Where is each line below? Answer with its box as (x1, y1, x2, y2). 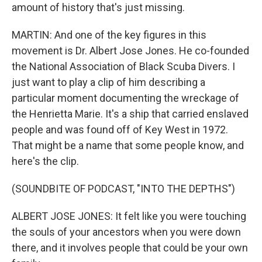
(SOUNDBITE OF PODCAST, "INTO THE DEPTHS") (12, 182, 235, 195)
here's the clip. (12, 155, 79, 167)
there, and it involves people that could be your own (12, 242, 248, 254)
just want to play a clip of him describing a (12, 76, 205, 88)
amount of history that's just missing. (12, 1, 185, 13)
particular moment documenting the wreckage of (12, 92, 239, 104)
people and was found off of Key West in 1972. (12, 123, 228, 136)
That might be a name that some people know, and (12, 139, 244, 151)
